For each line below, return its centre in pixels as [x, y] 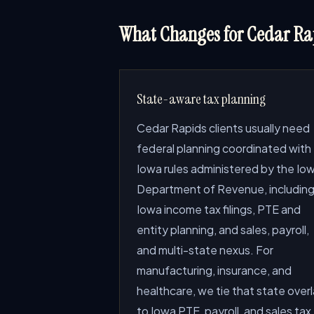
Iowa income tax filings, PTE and [219, 209]
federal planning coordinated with [224, 148]
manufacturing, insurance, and [214, 270]
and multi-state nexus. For [205, 250]
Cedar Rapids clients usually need [223, 128]
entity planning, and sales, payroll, [223, 230]
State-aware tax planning [201, 99]
